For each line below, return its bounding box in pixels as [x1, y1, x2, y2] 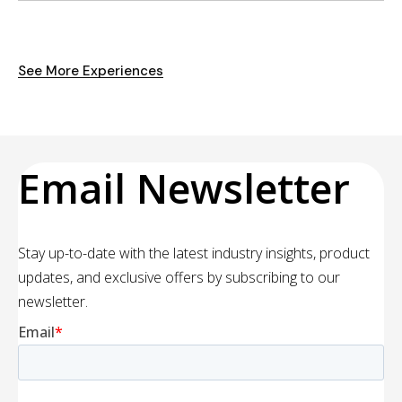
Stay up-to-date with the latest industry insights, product [18, 242, 370, 263]
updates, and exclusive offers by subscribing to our [18, 267, 340, 287]
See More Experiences [18, 62, 163, 81]
